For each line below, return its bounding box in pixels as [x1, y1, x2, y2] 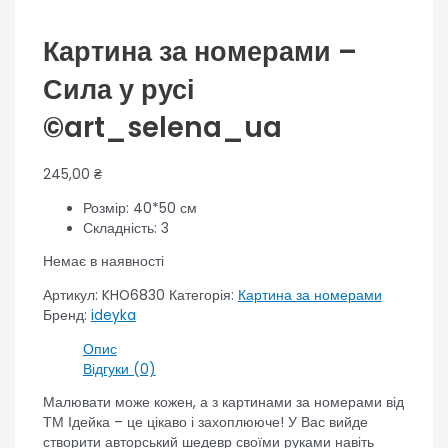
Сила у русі [42, 69, 195, 109]
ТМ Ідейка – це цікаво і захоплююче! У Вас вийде [42, 413, 368, 433]
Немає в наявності [42, 252, 164, 272]
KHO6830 [101, 285, 165, 305]
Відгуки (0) [82, 359, 156, 379]
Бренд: [42, 305, 91, 325]
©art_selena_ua [42, 107, 282, 147]
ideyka [90, 305, 136, 325]
